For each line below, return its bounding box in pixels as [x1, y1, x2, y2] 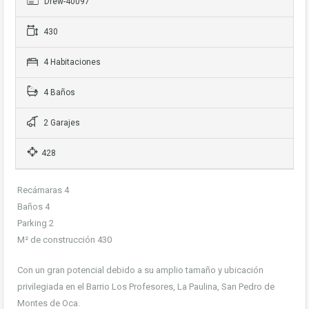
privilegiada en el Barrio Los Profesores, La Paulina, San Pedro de [17, 281, 275, 292]
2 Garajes [41, 118, 80, 128]
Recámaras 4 [17, 185, 69, 195]
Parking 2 [17, 218, 54, 228]
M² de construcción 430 [17, 235, 112, 245]
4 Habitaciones [41, 57, 101, 67]
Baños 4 [17, 201, 50, 212]
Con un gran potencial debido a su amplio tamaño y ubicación [17, 265, 263, 275]
